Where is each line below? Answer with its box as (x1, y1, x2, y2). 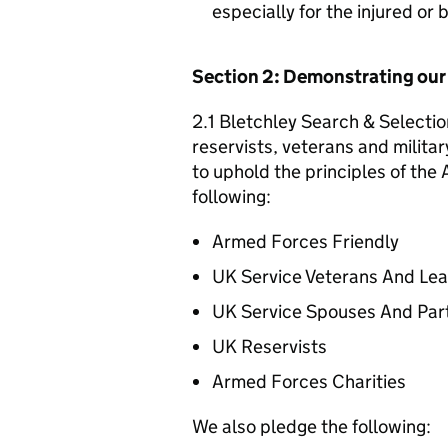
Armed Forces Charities (212, 369, 406, 393)
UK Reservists (212, 334, 327, 358)
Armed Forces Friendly (212, 229, 399, 253)
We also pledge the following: (192, 414, 431, 438)
